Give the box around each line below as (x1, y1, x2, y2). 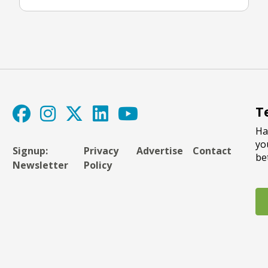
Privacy (83, 144, 118, 157)
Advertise (136, 144, 183, 157)
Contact (192, 144, 232, 157)
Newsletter (13, 158, 69, 172)
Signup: (13, 144, 48, 157)
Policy (83, 158, 112, 172)
